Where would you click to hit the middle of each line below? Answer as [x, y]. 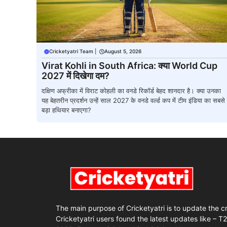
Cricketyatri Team [71, 51]
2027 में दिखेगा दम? [75, 76]
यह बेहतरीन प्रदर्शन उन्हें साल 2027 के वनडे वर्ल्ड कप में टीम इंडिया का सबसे [133, 101]
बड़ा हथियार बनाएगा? [66, 110]
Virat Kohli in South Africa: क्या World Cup [129, 66]
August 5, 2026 [123, 51]
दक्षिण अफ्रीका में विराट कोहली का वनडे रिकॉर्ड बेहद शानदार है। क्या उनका [131, 91]
